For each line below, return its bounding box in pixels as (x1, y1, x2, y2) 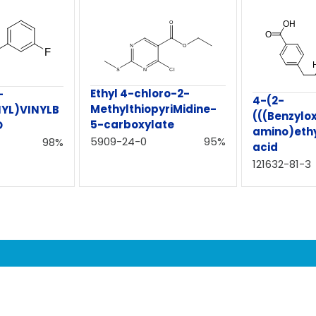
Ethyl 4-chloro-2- (90, 85, 190, 101)
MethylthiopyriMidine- (90, 101, 217, 116)
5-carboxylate (90, 116, 175, 132)
